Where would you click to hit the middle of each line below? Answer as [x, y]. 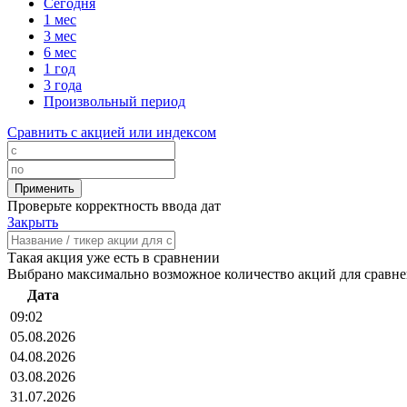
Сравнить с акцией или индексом [112, 133]
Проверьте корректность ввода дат [114, 206]
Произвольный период [114, 102]
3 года [63, 85]
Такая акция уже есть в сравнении [114, 258]
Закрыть [33, 223]
